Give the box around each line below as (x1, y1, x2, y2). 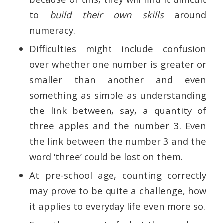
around (163, 8, 207, 21)
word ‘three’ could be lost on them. (29, 150, 183, 163)
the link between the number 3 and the (29, 135, 207, 148)
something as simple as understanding (29, 89, 207, 102)
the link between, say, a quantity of (29, 104, 207, 117)
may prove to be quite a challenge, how (29, 184, 207, 197)
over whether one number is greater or (29, 58, 207, 71)
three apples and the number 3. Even (29, 119, 207, 132)
